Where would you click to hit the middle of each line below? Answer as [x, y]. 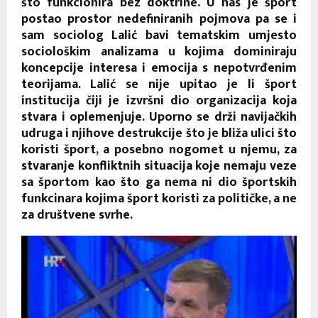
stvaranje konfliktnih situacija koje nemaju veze [159, 166]
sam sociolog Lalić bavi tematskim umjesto [159, 35]
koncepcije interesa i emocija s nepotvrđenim [159, 68]
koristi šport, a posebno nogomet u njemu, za [159, 149]
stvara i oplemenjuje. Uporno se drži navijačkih [159, 117]
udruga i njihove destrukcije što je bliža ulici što [159, 133]
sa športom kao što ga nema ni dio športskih [159, 182]
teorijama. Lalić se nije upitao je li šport [159, 84]
